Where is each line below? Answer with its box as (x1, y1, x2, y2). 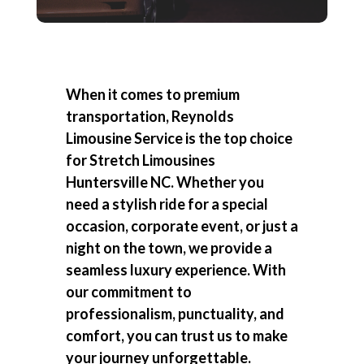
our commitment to (65, 283, 192, 301)
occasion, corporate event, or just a (65, 217, 298, 236)
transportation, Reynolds (65, 107, 234, 126)
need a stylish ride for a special (65, 195, 268, 214)
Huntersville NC (65, 173, 171, 192)
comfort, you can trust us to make (65, 327, 288, 345)
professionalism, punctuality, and (65, 305, 284, 323)
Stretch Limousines (89, 151, 215, 170)
